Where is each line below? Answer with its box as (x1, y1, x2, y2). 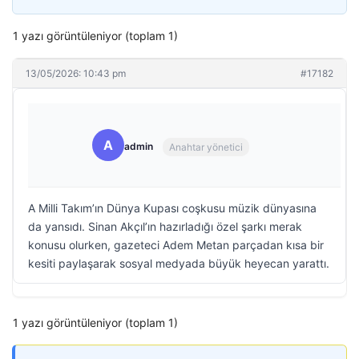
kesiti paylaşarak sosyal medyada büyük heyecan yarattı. (28, 256, 329, 270)
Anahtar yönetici (169, 140, 243, 153)
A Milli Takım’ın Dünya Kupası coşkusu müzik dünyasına (28, 201, 317, 215)
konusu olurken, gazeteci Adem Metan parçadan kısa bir (28, 238, 324, 252)
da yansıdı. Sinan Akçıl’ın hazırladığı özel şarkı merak (28, 220, 302, 233)
